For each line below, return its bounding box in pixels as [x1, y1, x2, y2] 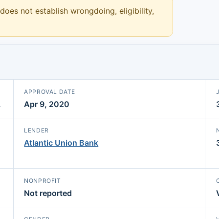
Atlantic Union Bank [24, 138, 99, 148]
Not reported [24, 188, 72, 198]
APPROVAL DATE [24, 88, 76, 96]
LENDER [24, 127, 49, 134]
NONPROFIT [24, 177, 61, 185]
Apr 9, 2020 [24, 99, 70, 109]
